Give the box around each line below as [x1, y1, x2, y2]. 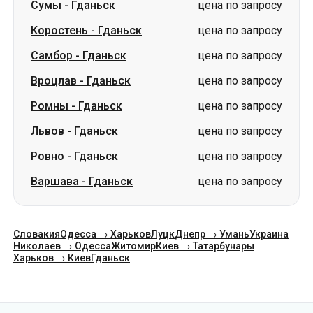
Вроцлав [31, 74, 77, 87]
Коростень [31, 24, 88, 37]
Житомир [111, 240, 156, 252]
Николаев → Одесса [13, 240, 111, 252]
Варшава [31, 175, 79, 188]
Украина [249, 228, 289, 240]
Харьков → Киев [13, 252, 91, 263]
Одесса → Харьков [60, 228, 151, 240]
